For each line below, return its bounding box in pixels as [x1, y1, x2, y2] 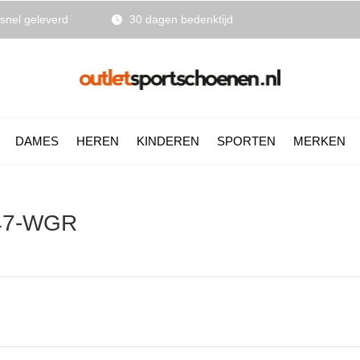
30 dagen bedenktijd [126, 13, 233, 26]
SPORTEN [216, 133, 276, 148]
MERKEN [292, 133, 346, 148]
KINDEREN [136, 133, 199, 148]
